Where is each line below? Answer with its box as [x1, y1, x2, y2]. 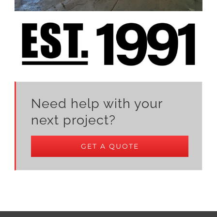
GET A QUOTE [80, 142, 139, 151]
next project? [31, 112, 116, 128]
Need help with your [31, 96, 162, 111]
